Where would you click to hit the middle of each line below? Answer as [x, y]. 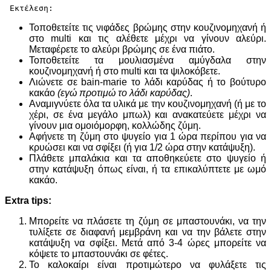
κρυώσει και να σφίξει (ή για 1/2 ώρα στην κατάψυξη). [142, 147]
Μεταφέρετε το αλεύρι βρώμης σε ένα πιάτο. [122, 49]
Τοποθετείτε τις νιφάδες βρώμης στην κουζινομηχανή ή [148, 28]
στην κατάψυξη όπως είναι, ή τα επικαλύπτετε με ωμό [148, 169]
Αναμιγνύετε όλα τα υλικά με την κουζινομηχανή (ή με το [148, 104]
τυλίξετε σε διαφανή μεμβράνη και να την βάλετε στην [148, 232]
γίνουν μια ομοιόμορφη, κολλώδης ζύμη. [115, 126]
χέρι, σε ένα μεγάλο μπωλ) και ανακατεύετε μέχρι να [148, 115]
